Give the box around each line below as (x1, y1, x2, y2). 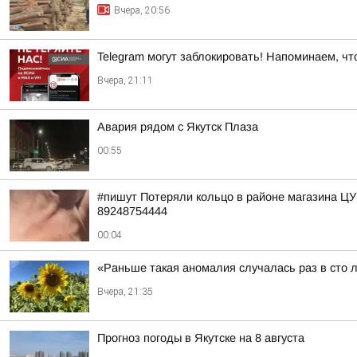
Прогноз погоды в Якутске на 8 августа (97, 331, 304, 344)
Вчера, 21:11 (97, 75, 153, 86)
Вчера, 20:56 (114, 5, 170, 16)
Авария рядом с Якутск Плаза (97, 120, 258, 133)
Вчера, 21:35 (97, 286, 153, 297)
